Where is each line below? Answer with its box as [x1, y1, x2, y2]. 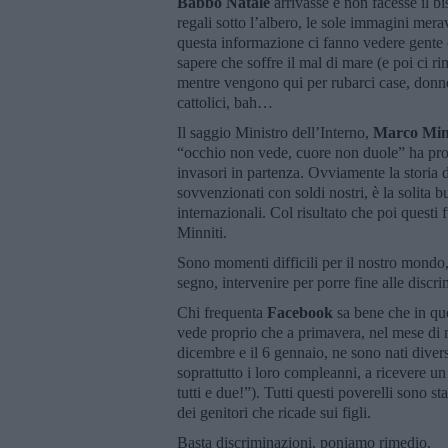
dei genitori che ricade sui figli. [177, 403, 371, 421]
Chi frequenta [177, 303, 267, 321]
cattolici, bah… [177, 93, 273, 111]
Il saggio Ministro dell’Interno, [177, 123, 373, 141]
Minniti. [177, 223, 227, 241]
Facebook [267, 303, 333, 321]
